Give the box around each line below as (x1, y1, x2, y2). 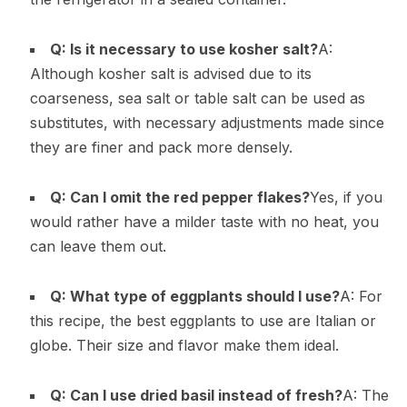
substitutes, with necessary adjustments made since (29, 113, 384, 132)
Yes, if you (309, 187, 382, 206)
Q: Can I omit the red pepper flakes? (49, 187, 310, 206)
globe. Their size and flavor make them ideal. (29, 335, 339, 354)
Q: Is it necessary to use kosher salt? (49, 39, 318, 58)
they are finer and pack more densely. (29, 137, 293, 156)
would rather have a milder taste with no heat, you (29, 212, 379, 231)
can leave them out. (29, 236, 166, 255)
